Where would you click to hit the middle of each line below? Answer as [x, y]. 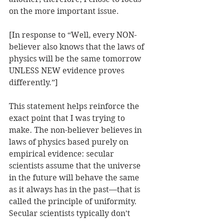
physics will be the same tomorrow [76, 59]
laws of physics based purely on [70, 142]
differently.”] [33, 83]
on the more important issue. [64, 11]
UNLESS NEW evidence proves [68, 71]
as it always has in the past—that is [76, 190]
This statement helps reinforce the [75, 107]
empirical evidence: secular [62, 154]
